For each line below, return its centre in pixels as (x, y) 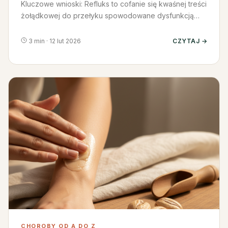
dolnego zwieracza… (56, 27)
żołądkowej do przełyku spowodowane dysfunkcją (107, 16)
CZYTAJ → (190, 41)
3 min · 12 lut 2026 (54, 41)
